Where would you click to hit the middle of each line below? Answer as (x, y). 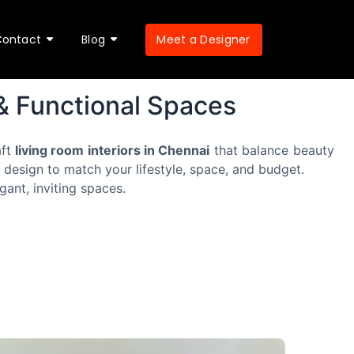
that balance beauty (272, 150)
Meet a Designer (203, 39)
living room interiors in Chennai (112, 150)
